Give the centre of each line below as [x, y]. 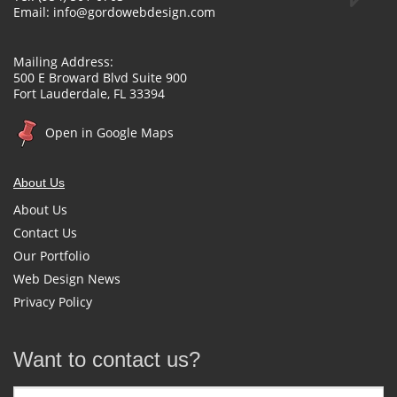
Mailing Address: [63, 62]
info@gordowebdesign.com [134, 12]
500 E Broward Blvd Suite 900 [100, 78]
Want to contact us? [107, 360]
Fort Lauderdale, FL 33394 [89, 94]
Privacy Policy [53, 302]
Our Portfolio [51, 256]
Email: [33, 12]
